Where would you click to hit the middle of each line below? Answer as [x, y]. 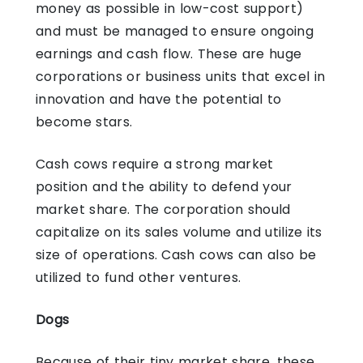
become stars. [86, 122]
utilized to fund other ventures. [139, 277]
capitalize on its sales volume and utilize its [179, 232]
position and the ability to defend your [164, 186]
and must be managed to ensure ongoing [175, 31]
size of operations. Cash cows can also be [176, 254]
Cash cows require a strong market [155, 164]
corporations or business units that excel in [181, 76]
